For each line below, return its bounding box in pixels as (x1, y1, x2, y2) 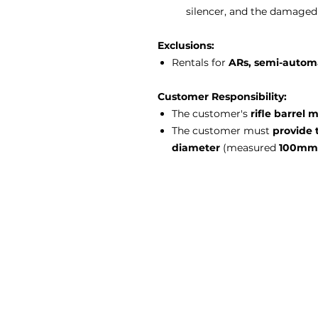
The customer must (172, 124, 273, 137)
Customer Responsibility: (158, 90, 287, 103)
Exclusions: (158, 39, 214, 52)
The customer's (172, 107, 251, 120)
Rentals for (172, 56, 229, 69)
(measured (220, 141, 279, 154)
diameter (172, 141, 220, 154)
